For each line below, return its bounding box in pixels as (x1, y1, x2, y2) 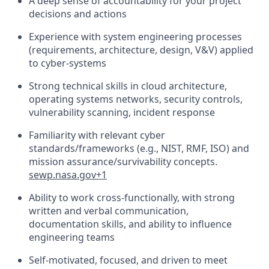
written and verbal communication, (29, 204, 189, 217)
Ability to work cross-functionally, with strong (29, 191, 235, 204)
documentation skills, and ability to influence (29, 217, 232, 231)
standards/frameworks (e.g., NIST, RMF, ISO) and (29, 142, 249, 155)
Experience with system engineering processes (29, 30, 242, 43)
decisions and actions (29, 7, 127, 20)
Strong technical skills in (29, 79, 141, 92)
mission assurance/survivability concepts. (29, 155, 217, 168)
